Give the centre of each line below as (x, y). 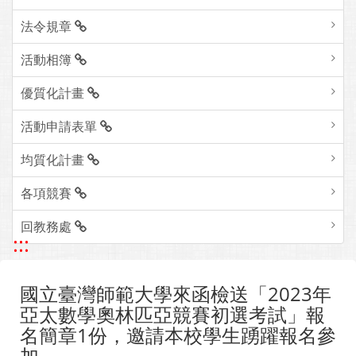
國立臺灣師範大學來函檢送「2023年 (176, 293)
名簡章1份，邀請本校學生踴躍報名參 (178, 335)
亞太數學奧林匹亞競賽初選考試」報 (172, 314)
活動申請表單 (60, 126)
